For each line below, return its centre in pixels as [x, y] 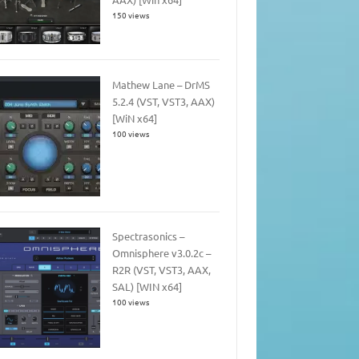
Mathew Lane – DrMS [161, 84]
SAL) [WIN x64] [147, 287]
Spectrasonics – [148, 236]
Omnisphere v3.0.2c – [161, 253]
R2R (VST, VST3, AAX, [161, 270]
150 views [130, 15]
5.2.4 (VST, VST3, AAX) [163, 101]
